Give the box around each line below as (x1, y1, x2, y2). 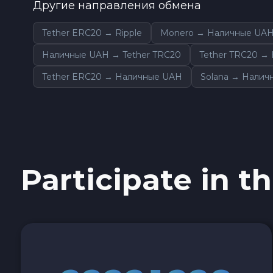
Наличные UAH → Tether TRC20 (42, 49, 181, 60)
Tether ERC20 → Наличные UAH (42, 71, 182, 82)
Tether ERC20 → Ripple (42, 27, 142, 38)
